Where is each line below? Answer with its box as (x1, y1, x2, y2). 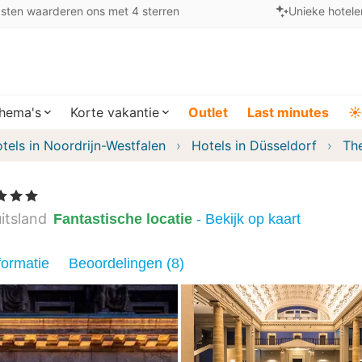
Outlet (188, 104, 228, 120)
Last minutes (247, 104, 329, 120)
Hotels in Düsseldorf (192, 137, 317, 154)
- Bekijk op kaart (205, 210, 301, 227)
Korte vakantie (70, 104, 159, 120)
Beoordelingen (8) (69, 255, 184, 271)
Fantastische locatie (53, 210, 192, 227)
